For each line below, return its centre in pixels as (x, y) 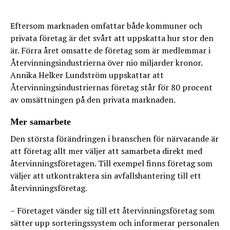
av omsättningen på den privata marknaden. (93, 100)
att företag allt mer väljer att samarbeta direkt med (106, 151)
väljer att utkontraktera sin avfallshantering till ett (106, 176)
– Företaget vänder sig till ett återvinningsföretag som (112, 210)
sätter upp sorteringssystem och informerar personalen (115, 223)
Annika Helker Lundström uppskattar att (87, 75)
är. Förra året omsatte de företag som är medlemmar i (110, 50)
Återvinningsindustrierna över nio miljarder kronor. (106, 63)
